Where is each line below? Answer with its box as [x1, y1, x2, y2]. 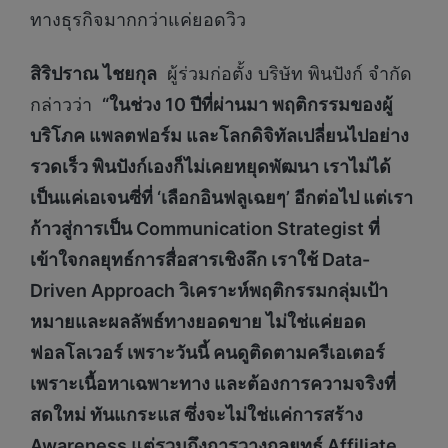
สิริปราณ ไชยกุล [30, 62, 157, 84]
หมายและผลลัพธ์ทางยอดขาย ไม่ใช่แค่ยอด [30, 310, 366, 332]
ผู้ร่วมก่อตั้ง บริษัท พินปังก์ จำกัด [157, 62, 412, 84]
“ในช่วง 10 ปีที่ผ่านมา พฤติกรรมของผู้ [102, 93, 393, 115]
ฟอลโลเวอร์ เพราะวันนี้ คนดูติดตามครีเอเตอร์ [30, 341, 385, 363]
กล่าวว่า [30, 93, 102, 115]
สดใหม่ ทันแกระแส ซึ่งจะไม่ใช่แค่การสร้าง [30, 403, 363, 425]
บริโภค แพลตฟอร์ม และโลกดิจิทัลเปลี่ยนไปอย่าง [30, 124, 409, 146]
